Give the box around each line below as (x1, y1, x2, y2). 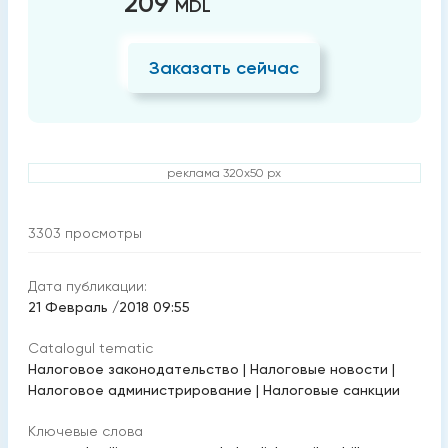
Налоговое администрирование (27, 382, 252, 399)
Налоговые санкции (262, 382, 400, 399)
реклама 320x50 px (167, 166, 281, 181)
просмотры (64, 225, 142, 242)
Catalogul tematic (27, 340, 153, 357)
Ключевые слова (27, 423, 143, 440)
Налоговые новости (249, 361, 388, 378)
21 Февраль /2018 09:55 (27, 299, 190, 316)
